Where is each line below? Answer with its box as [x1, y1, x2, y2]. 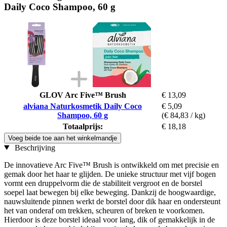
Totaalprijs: [62, 122, 103, 131]
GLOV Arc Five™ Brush [39, 90, 126, 99]
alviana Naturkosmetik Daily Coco [23, 101, 142, 110]
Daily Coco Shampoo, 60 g [4, 1, 116, 12]
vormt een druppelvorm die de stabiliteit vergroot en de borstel [4, 178, 202, 187]
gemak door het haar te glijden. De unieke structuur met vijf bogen [4, 169, 216, 178]
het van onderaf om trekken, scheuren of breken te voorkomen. [4, 206, 205, 215]
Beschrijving [12, 143, 55, 152]
